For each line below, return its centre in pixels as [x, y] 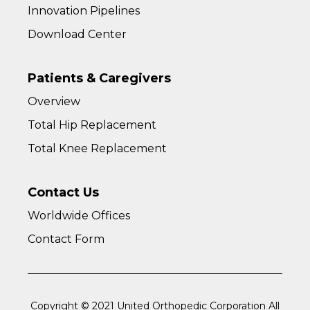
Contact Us [63, 193]
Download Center [77, 35]
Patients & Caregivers [99, 79]
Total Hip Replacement [92, 125]
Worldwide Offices [79, 216]
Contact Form [66, 239]
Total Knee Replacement [97, 149]
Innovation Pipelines [84, 11]
